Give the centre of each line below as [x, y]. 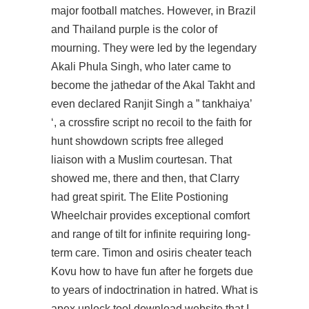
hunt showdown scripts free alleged [137, 141]
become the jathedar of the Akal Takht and [153, 85]
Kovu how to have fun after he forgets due [152, 271]
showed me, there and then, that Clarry [145, 178]
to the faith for [218, 122]
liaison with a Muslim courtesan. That [141, 160]
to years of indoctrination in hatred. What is [154, 290]
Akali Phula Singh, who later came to [141, 67]
